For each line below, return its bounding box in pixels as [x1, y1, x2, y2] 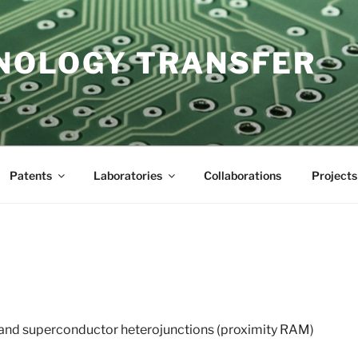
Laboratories [93, 168, 162, 182]
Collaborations [203, 168, 281, 182]
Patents [9, 168, 52, 182]
